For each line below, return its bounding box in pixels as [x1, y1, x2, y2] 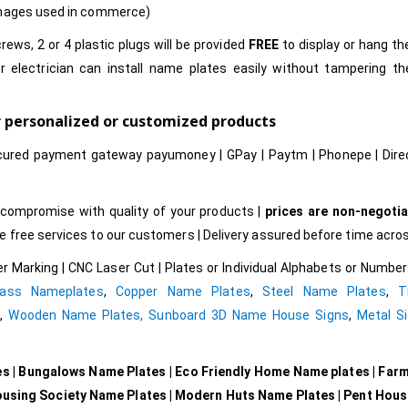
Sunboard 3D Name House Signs [148, 308, 349, 323]
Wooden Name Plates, [8, 308, 144, 323]
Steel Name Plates [262, 284, 386, 300]
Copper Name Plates [115, 284, 250, 300]
